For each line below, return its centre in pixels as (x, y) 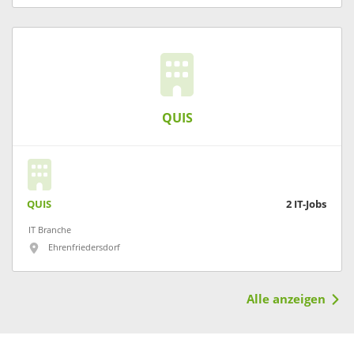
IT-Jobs (310, 204)
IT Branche (50, 230)
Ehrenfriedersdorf (84, 247)
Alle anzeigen (286, 299)
